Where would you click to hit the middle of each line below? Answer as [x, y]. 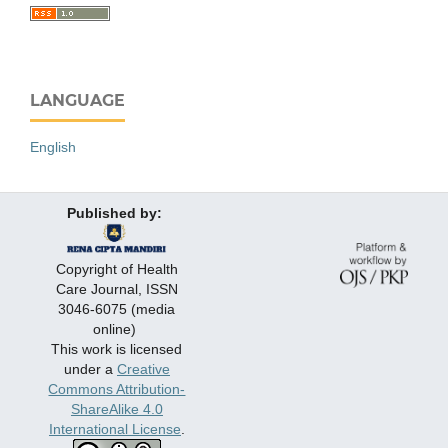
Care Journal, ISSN [116, 289]
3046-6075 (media [117, 309]
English [53, 147]
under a [90, 369]
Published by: [117, 213]
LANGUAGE [77, 101]
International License [114, 429]
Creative [143, 369]
